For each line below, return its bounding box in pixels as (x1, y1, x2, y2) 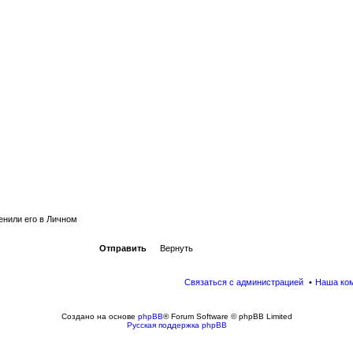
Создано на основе (61, 311, 138, 321)
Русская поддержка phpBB (126, 320, 227, 329)
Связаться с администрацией (184, 277, 303, 287)
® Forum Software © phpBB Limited (162, 311, 292, 321)
